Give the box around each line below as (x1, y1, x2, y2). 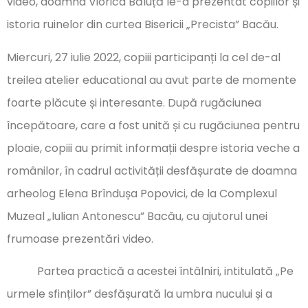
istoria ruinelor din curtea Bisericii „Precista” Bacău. (7, 16, 278, 33)
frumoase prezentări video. (7, 230, 153, 247)
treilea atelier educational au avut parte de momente (7, 71, 296, 88)
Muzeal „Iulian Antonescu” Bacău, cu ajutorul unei (7, 208, 267, 224)
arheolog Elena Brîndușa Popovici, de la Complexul (7, 185, 277, 201)
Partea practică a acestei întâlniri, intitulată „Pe (7, 263, 294, 279)
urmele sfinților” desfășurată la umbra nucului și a (7, 285, 272, 302)
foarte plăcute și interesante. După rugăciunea (7, 94, 261, 111)
